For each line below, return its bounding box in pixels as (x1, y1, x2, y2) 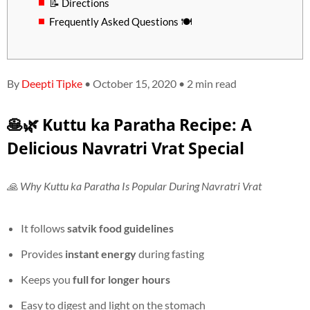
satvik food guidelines (67, 221, 174, 235)
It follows (21, 221, 67, 235)
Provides (21, 246, 65, 260)
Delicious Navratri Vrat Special (7, 136, 244, 159)
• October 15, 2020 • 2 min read (82, 77, 237, 91)
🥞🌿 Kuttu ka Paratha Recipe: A (7, 113, 252, 136)
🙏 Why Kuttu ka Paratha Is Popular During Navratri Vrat (7, 179, 262, 192)
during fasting (136, 246, 204, 260)
